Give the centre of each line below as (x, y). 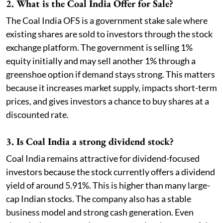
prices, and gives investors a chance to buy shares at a (108, 101)
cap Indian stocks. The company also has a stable (99, 199)
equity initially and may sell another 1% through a (101, 61)
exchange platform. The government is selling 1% (99, 48)
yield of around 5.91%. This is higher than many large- (108, 185)
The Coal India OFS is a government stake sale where (107, 21)
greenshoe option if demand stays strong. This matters (111, 74)
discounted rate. (37, 115)
